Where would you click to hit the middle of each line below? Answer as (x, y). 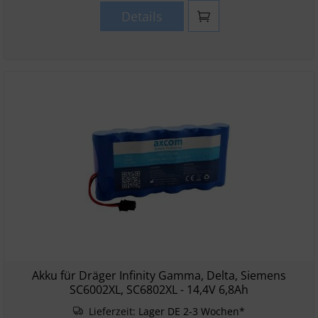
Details (142, 16)
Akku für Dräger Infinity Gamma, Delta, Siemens (159, 275)
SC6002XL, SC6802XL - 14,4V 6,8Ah (159, 290)
